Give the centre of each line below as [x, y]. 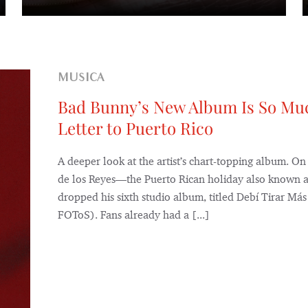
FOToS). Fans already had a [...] [133, 215]
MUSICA [87, 79]
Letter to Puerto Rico [135, 128]
